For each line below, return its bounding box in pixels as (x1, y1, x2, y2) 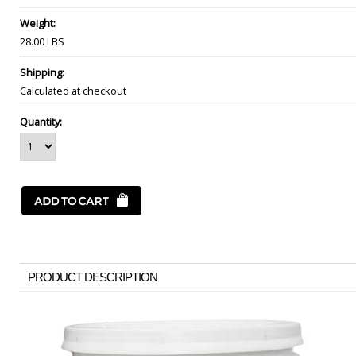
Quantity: (20, 114, 62, 129)
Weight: (20, 16, 56, 30)
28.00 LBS (20, 34, 64, 48)
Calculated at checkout (20, 83, 126, 98)
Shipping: (20, 65, 64, 79)
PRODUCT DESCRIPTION (28, 270, 157, 284)
